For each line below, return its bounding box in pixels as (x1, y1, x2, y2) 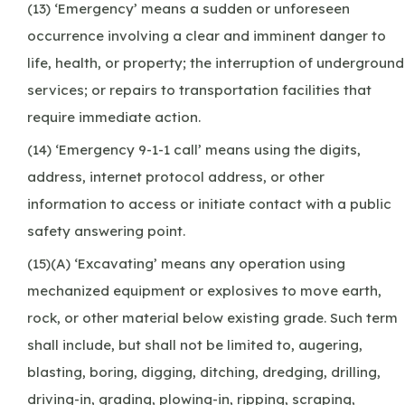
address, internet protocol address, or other (27, 167, 325, 185)
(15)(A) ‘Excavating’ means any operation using (27, 254, 345, 272)
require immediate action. (27, 108, 201, 126)
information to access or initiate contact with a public (27, 194, 391, 212)
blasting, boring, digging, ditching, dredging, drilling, (27, 363, 381, 381)
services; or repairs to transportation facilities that (27, 80, 372, 99)
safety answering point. (27, 221, 185, 240)
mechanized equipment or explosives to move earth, (27, 281, 381, 299)
